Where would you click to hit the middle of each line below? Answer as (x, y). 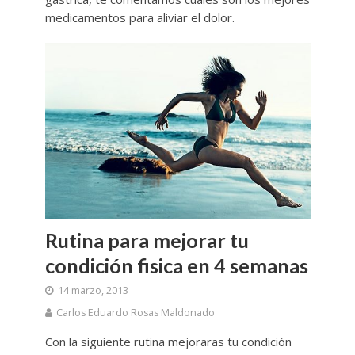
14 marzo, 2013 (93, 290)
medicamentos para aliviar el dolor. (139, 18)
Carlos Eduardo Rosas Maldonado (135, 312)
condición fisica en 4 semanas (176, 265)
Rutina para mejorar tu (147, 240)
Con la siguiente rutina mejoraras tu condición (168, 341)
